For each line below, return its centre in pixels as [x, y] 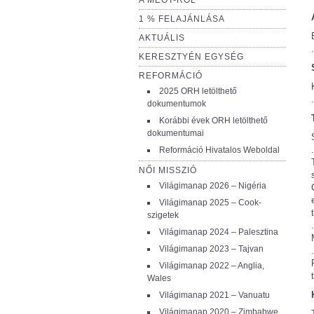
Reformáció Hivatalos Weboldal [219, 150]
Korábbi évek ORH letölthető [213, 121]
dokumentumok [177, 104]
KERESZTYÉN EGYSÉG [191, 57]
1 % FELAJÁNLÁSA [182, 19]
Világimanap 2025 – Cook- [210, 203]
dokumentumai [176, 133]
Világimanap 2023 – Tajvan [211, 249]
